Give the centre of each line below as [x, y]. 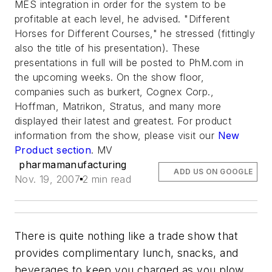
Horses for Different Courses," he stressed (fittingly [135, 33]
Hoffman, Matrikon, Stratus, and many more [118, 106]
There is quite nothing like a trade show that [126, 236]
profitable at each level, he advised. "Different [122, 19]
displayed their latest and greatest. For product [123, 121]
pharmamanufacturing [73, 165]
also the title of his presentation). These [107, 48]
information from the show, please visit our [116, 135]
